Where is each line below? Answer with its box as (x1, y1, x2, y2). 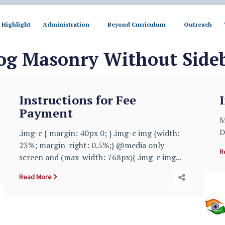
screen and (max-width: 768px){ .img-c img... (19, 152, 182, 163)
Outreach (183, 20, 212, 28)
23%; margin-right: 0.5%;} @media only (19, 140, 164, 151)
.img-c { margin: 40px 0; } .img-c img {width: (19, 128, 180, 139)
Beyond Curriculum (107, 20, 166, 28)
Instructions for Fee (19, 92, 136, 108)
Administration (42, 20, 89, 28)
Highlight (1, 20, 31, 28)
